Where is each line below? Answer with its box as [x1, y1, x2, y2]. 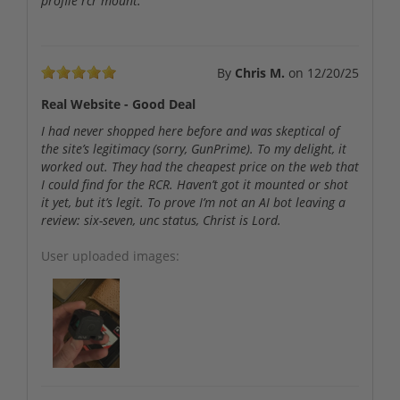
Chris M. [235, 64, 285, 82]
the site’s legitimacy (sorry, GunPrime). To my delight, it [41, 140, 346, 158]
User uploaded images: [41, 247, 179, 265]
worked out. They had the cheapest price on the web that [41, 158, 359, 176]
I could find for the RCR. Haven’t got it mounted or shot [41, 176, 348, 194]
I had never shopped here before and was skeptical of [41, 122, 339, 140]
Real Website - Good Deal [41, 96, 196, 113]
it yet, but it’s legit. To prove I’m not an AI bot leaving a [41, 194, 346, 212]
